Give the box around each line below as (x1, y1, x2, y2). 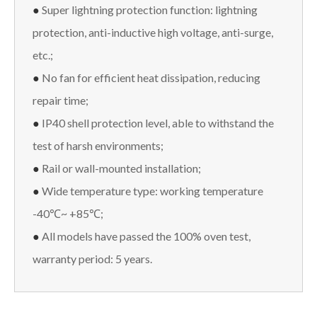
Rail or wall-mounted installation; (42, 161, 201, 175)
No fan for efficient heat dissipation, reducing (42, 70, 260, 84)
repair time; (33, 93, 88, 107)
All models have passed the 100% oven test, (42, 229, 250, 243)
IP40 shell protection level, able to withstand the (42, 115, 274, 129)
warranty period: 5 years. (33, 251, 152, 265)
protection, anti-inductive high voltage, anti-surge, (33, 25, 273, 39)
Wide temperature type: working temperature (42, 183, 263, 197)
